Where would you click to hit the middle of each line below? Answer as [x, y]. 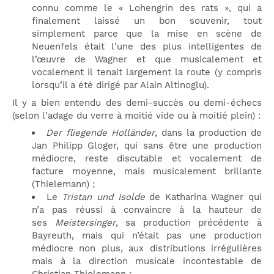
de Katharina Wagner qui [203, 197]
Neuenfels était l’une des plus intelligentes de [147, 47]
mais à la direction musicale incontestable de [147, 261]
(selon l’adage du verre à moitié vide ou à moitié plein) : [136, 115]
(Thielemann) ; [63, 184]
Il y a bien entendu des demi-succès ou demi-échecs [137, 102]
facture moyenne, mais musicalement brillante [147, 172]
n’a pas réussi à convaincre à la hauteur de [147, 210]
